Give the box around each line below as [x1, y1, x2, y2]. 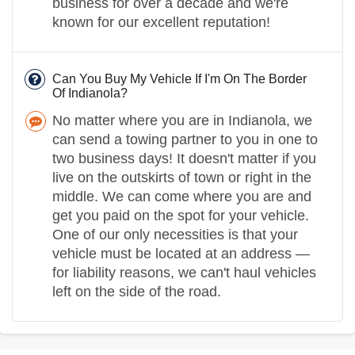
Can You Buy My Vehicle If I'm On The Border [52, 71, 307, 86]
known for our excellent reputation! [52, 13, 270, 30]
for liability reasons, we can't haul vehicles [52, 264, 316, 281]
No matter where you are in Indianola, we [52, 112, 312, 128]
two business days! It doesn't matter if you [52, 150, 316, 166]
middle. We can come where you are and [52, 188, 311, 204]
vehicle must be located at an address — [52, 245, 310, 261]
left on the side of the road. [52, 283, 221, 300]
